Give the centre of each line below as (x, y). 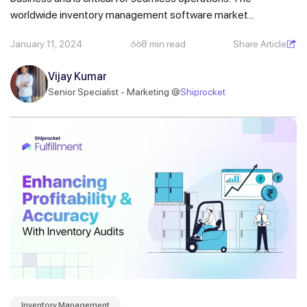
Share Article (260, 44)
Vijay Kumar (77, 77)
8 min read (163, 44)
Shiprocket (203, 92)
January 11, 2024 (47, 44)
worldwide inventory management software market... (132, 14)
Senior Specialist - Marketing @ (114, 92)
